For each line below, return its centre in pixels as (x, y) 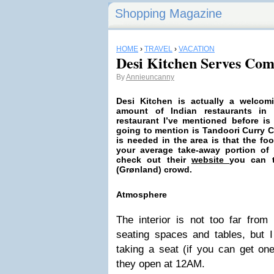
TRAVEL (158, 49)
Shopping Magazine (168, 13)
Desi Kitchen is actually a (178, 101)
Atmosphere (142, 194)
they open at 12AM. (161, 264)
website (210, 160)
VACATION (197, 49)
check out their (154, 160)
